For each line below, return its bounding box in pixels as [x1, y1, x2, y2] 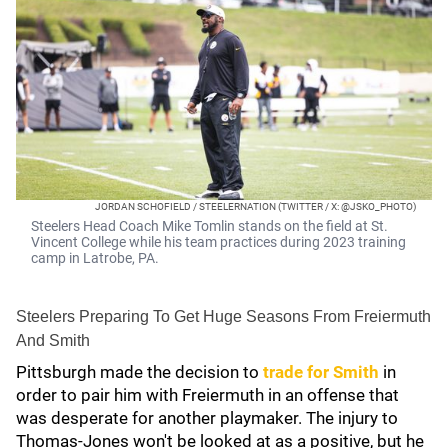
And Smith [16, 332, 90, 349]
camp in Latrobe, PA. [31, 250, 159, 266]
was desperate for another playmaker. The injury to [16, 408, 398, 428]
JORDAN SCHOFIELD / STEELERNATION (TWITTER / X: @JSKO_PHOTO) [95, 201, 416, 212]
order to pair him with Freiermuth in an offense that [16, 385, 399, 405]
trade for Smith [263, 362, 379, 382]
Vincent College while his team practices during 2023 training [31, 234, 406, 250]
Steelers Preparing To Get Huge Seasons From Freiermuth [16, 308, 431, 325]
